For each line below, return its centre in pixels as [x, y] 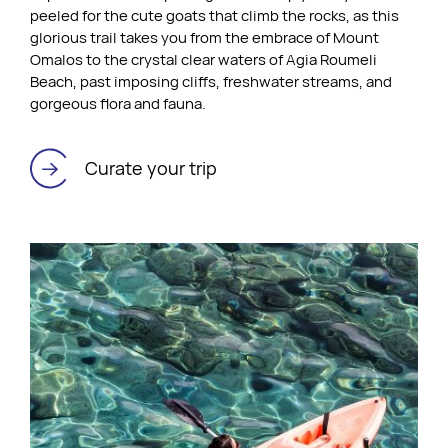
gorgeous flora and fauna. [118, 104]
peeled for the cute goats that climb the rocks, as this [214, 16]
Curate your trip [151, 167]
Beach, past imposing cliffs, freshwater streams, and [211, 82]
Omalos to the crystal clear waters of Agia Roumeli [203, 60]
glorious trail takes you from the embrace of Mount [204, 38]
